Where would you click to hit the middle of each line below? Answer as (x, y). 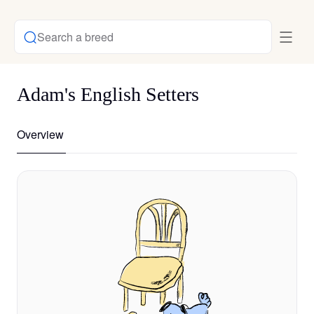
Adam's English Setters (108, 94)
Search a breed (75, 37)
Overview (40, 134)
